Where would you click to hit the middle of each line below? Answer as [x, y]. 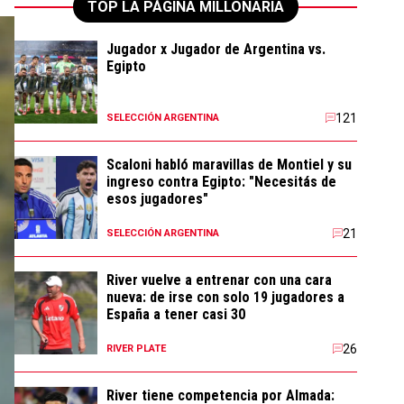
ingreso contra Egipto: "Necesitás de [221, 182]
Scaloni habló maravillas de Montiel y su [229, 165]
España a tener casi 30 [176, 314]
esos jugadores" [157, 199]
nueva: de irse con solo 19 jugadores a [225, 297]
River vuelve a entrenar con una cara [219, 280]
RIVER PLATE [136, 349]
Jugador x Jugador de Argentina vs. [216, 49]
